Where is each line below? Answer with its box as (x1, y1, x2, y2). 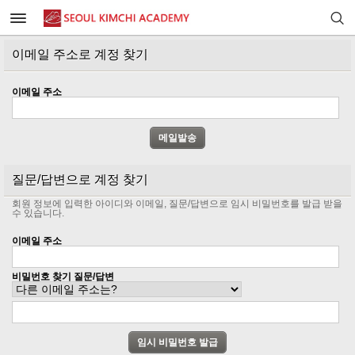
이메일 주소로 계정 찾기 (12, 48, 148, 61)
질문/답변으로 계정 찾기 (12, 173, 148, 186)
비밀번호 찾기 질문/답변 (12, 271, 114, 282)
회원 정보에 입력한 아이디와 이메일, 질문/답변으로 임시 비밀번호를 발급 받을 (12, 198, 342, 209)
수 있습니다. (12, 208, 64, 219)
